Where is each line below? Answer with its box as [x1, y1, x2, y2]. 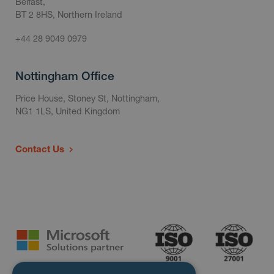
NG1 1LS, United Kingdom [15, 106, 120, 117]
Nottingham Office [15, 69, 114, 83]
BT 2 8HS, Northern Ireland [15, 9, 122, 20]
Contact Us [15, 143, 64, 155]
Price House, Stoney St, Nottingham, [15, 93, 160, 104]
